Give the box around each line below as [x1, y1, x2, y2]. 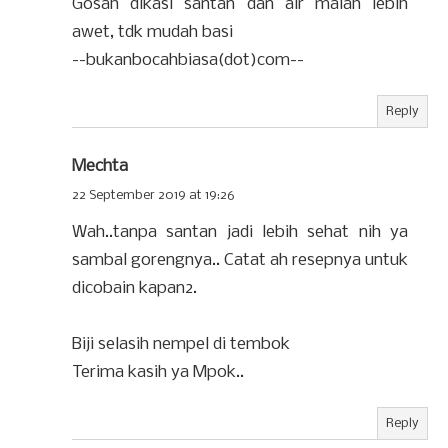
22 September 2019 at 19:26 [72, 188, 235, 202]
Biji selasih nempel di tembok [72, 334, 290, 354]
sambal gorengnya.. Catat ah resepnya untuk [72, 250, 408, 270]
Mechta [72, 156, 128, 176]
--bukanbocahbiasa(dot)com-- [72, 50, 304, 70]
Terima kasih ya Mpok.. [72, 362, 244, 382]
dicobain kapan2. [72, 278, 197, 298]
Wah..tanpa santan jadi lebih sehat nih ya [72, 222, 408, 242]
